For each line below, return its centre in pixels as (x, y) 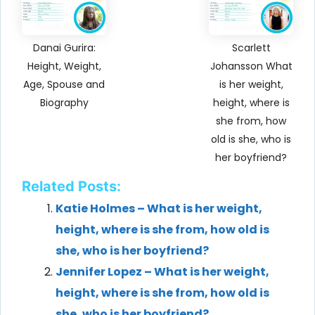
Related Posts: (71, 186)
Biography (64, 102)
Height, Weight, (64, 66)
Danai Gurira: (64, 47)
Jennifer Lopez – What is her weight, (162, 271)
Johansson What (251, 66)
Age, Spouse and (64, 84)
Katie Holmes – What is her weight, (159, 208)
